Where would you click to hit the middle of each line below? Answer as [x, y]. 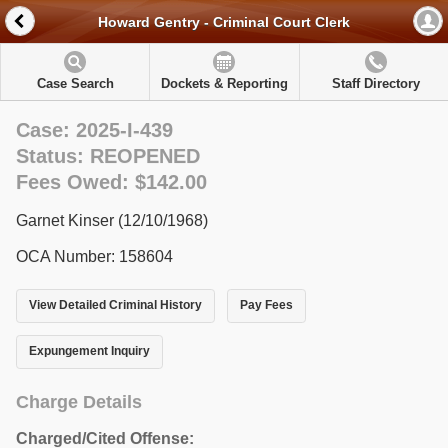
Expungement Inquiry [89, 351]
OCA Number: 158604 [94, 256]
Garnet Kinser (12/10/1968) [112, 220]
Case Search [75, 83]
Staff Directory [375, 83]
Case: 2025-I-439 [94, 130]
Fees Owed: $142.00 [111, 182]
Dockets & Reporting [224, 83]
